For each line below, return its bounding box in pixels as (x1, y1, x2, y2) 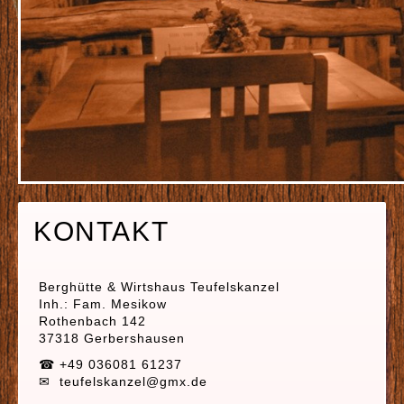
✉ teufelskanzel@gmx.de (39, 374, 207, 389)
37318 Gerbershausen (39, 331, 185, 345)
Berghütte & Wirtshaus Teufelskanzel (39, 280, 280, 294)
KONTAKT (33, 216, 170, 246)
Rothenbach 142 (39, 314, 146, 328)
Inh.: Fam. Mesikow (39, 297, 167, 311)
